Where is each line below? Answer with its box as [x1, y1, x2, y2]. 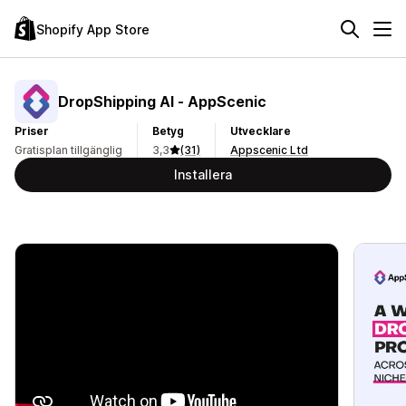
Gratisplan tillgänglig [14, 143, 122, 157]
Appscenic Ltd [230, 143, 308, 157]
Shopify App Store [36, 21, 150, 37]
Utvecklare [230, 124, 291, 138]
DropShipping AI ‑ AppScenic [58, 92, 266, 111]
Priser [14, 124, 49, 138]
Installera [174, 167, 232, 182]
